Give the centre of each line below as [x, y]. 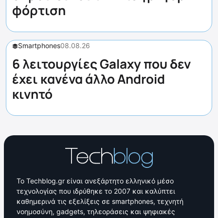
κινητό [32, 94]
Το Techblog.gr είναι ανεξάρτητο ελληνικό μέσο [95, 181]
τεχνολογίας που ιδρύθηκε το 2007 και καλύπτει [96, 191]
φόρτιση [39, 10]
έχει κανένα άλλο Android [89, 79]
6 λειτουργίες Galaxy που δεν [101, 64]
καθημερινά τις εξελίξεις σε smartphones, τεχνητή [100, 201]
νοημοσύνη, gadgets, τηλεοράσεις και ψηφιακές [96, 212]
